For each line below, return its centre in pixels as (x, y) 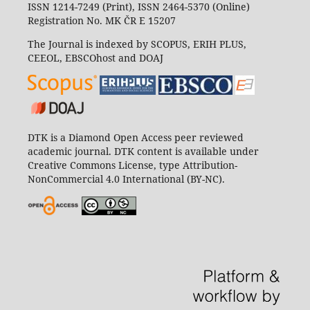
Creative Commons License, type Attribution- (132, 165)
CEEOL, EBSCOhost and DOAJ (95, 58)
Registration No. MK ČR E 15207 (101, 21)
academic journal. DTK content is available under (143, 152)
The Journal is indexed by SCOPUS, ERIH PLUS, (137, 44)
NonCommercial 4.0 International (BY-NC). (126, 179)
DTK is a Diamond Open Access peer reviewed (135, 138)
